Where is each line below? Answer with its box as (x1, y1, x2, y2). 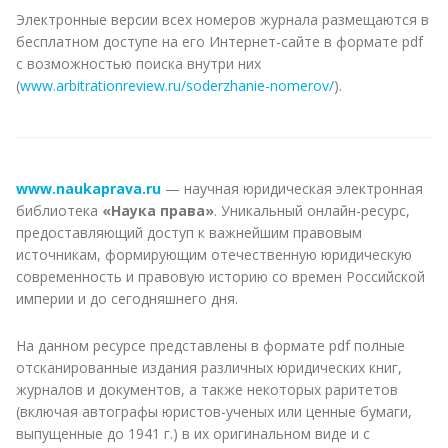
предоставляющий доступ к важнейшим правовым (16, 222, 362, 242)
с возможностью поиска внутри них (16, 53, 261, 73)
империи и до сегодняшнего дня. (16, 288, 238, 308)
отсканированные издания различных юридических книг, (16, 357, 402, 377)
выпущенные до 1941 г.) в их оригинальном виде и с (16, 423, 370, 443)
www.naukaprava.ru (16, 178, 161, 198)
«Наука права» (102, 200, 214, 220)
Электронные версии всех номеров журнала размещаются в (16, 9, 429, 29)
